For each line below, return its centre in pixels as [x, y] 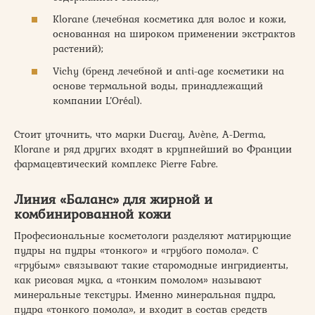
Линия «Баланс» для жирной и [113, 199]
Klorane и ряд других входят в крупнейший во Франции [153, 149]
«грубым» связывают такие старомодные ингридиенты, [151, 265]
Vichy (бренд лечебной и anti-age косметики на [168, 71]
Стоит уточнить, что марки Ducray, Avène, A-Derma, [140, 134]
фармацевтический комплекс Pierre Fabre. [116, 163]
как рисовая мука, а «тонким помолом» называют [138, 279]
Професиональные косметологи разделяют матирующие [153, 235]
